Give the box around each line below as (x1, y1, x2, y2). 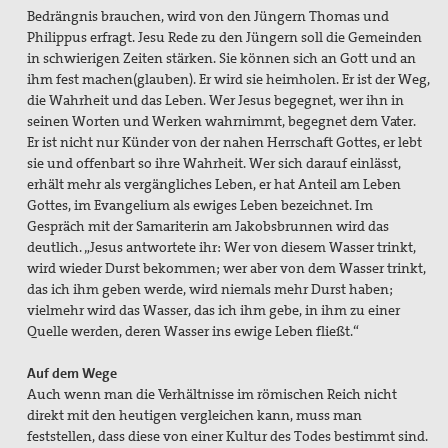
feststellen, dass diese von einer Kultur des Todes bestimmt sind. (27, 427, 429, 446)
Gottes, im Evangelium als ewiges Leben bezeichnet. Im (27, 196, 374, 215)
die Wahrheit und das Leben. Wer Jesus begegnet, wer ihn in (27, 91, 405, 110)
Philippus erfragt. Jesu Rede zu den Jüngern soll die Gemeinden (27, 28, 423, 47)
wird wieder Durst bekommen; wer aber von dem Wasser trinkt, (27, 259, 427, 278)
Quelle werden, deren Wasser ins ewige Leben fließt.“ (27, 322, 360, 341)
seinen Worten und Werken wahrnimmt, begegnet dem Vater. (27, 112, 417, 131)
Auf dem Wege (27, 364, 118, 383)
